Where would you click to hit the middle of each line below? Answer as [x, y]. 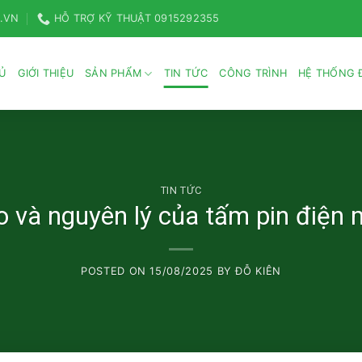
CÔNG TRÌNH [253, 73]
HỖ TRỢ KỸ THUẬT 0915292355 [137, 18]
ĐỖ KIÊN [258, 271]
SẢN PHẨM [114, 73]
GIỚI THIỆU [46, 73]
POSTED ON [116, 271]
